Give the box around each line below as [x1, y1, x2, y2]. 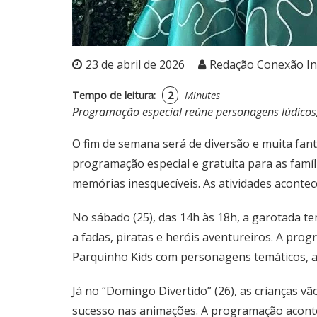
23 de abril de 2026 [86, 57, 185, 72]
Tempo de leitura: [72, 88, 156, 102]
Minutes [185, 88, 221, 102]
